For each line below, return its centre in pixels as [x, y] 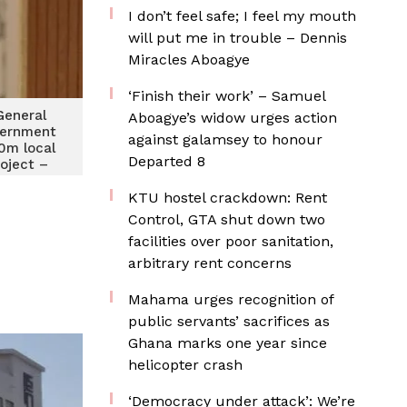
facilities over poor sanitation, [231, 241]
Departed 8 [167, 161]
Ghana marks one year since [228, 343]
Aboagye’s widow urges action [233, 118]
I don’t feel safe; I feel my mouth [242, 16]
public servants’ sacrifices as [229, 321]
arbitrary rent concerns [210, 263]
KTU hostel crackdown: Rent [228, 198]
